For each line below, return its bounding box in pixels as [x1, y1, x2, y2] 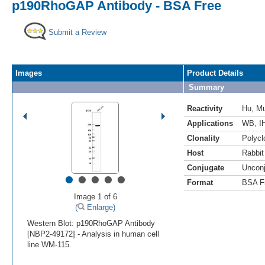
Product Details [187, 68, 243, 77]
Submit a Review [49, 27, 106, 37]
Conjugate [187, 163, 224, 172]
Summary [189, 82, 224, 92]
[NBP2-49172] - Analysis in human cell [27, 229, 159, 238]
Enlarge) [85, 202, 115, 212]
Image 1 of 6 [73, 192, 117, 201]
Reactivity [187, 104, 222, 113]
